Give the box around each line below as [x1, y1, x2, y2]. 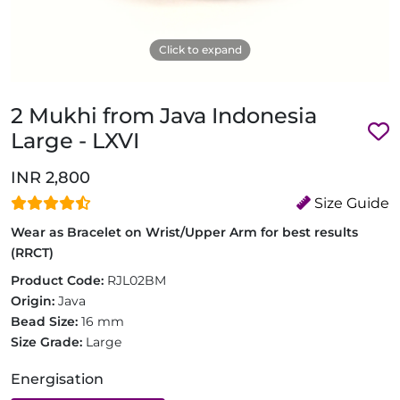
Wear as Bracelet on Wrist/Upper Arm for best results [11, 224, 358, 240]
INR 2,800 [11, 168, 90, 187]
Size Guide [311, 195, 389, 212]
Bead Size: [11, 313, 81, 329]
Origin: [11, 293, 58, 309]
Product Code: [11, 272, 107, 288]
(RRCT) [11, 245, 54, 261]
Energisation [11, 371, 104, 387]
